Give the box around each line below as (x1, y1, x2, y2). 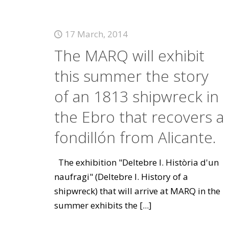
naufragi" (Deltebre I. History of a (54, 171, 188, 182)
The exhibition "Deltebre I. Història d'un (54, 156, 219, 168)
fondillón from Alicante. (54, 127, 216, 148)
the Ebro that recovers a (54, 106, 224, 127)
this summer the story (54, 65, 209, 86)
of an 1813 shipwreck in (54, 86, 219, 107)
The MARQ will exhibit (54, 45, 204, 66)
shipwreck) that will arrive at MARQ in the (54, 185, 220, 197)
